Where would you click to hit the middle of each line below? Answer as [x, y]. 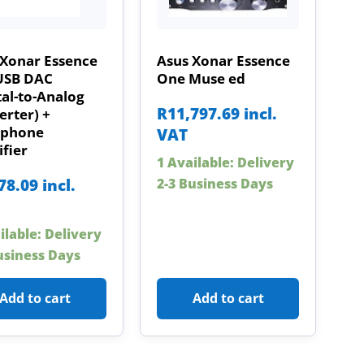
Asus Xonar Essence [223, 61]
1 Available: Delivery [225, 162]
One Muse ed [201, 79]
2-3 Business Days [214, 183]
